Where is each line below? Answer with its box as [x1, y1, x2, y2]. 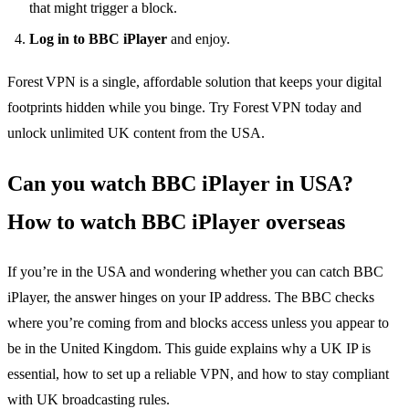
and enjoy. [167, 31, 230, 47]
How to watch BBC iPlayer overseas [7, 210, 345, 235]
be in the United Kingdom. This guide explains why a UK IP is [7, 341, 371, 357]
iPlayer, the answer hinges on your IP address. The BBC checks [7, 289, 374, 306]
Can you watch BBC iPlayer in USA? [7, 172, 353, 196]
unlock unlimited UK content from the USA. [7, 125, 265, 142]
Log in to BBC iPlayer [29, 31, 167, 47]
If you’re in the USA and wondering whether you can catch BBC [7, 264, 383, 280]
